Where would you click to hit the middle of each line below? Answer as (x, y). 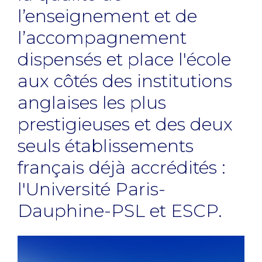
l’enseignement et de (107, 16)
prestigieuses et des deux (125, 124)
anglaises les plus (92, 103)
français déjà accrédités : (122, 168)
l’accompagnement (102, 38)
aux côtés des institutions (125, 81)
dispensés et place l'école (124, 59)
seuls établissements (106, 146)
